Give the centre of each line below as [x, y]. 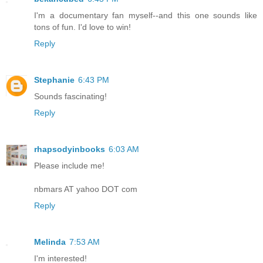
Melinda [50, 242]
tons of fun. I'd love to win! [82, 27]
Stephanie [54, 80]
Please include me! [69, 165]
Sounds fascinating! [70, 96]
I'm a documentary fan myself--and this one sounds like [146, 15]
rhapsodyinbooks [70, 149]
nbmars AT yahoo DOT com [86, 189]
